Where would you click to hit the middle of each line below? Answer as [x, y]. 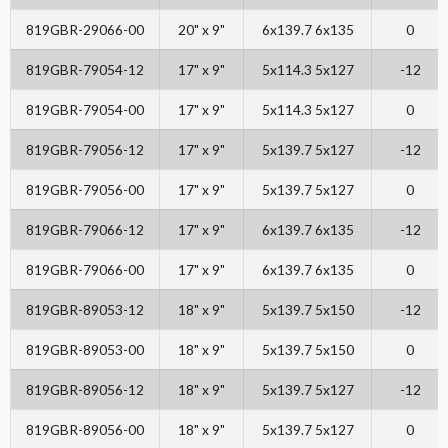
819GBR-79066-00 [85, 270]
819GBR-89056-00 [85, 430]
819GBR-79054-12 [85, 70]
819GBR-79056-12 [85, 150]
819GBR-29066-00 [85, 30]
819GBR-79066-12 [85, 230]
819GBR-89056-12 [85, 390]
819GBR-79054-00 [85, 110]
